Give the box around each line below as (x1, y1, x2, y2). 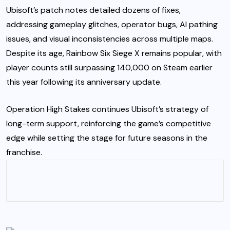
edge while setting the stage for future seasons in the (6, 132, 207, 143)
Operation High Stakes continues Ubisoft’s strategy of (6, 103, 208, 114)
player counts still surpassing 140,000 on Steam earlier (6, 62, 213, 73)
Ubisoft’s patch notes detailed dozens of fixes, (6, 4, 181, 15)
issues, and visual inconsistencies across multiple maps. (6, 33, 213, 44)
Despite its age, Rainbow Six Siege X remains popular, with (6, 47, 222, 59)
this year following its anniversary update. (6, 76, 162, 87)
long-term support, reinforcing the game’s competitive (6, 118, 211, 129)
